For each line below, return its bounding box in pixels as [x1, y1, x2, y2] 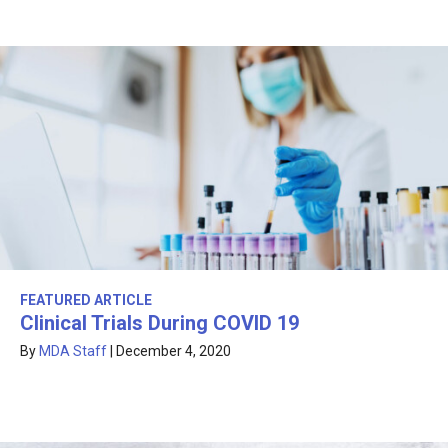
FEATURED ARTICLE [20, 292, 152, 309]
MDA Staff [39, 343, 107, 360]
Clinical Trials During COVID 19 [20, 311, 299, 336]
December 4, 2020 [116, 343, 231, 360]
